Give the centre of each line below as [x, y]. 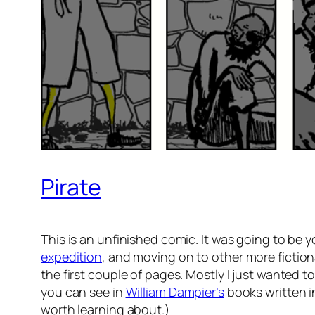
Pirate [71, 187]
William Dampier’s [175, 292]
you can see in [83, 292]
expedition [72, 257]
